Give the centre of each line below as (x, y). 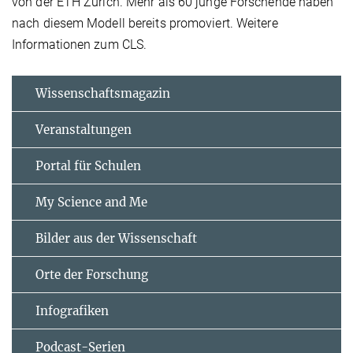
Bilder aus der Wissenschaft (116, 239)
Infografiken (72, 311)
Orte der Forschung (92, 275)
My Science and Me (91, 203)
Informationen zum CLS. (80, 45)
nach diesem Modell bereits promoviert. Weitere (145, 24)
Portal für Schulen (88, 166)
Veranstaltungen (84, 130)
